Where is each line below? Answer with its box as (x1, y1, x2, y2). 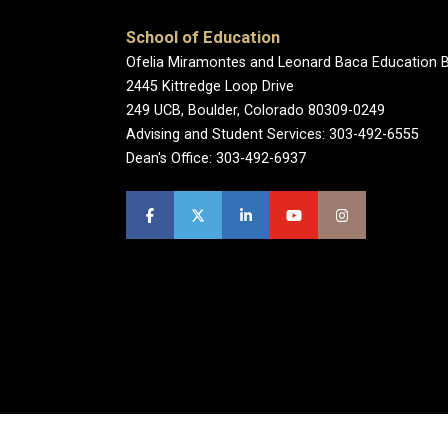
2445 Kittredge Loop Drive (126, 78, 294, 96)
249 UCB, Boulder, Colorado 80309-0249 (126, 102, 385, 120)
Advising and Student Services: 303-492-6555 (126, 126, 419, 144)
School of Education (126, 28, 280, 48)
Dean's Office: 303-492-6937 (126, 150, 306, 168)
